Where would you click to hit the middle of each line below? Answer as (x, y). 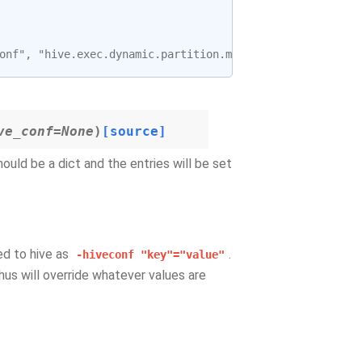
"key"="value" (183, 255)
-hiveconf (105, 255)
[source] (134, 131)
